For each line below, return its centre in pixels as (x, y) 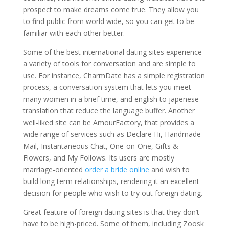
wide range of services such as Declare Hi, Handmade (112, 134)
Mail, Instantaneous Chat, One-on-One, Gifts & (100, 146)
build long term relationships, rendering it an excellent (111, 181)
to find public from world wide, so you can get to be (108, 21)
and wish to (169, 169)
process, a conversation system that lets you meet (107, 87)
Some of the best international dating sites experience (112, 52)
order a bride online (117, 169)
